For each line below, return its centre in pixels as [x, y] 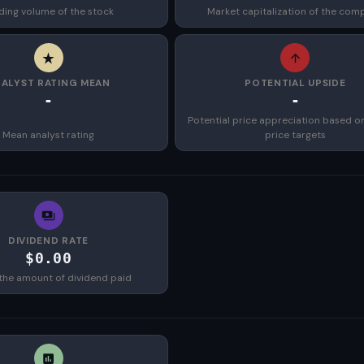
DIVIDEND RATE [48, 240]
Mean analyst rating [49, 135]
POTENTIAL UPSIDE [295, 83]
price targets [295, 135]
